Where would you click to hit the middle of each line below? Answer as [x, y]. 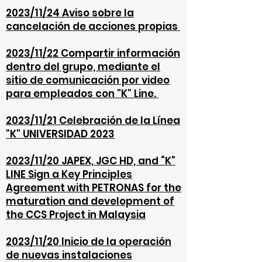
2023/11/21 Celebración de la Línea [93, 120]
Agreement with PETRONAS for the [94, 188]
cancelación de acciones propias [93, 26]
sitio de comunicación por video [88, 80]
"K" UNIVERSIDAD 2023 [60, 134]
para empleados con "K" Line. [82, 94]
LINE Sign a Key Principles [69, 174]
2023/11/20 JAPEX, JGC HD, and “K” [91, 161]
